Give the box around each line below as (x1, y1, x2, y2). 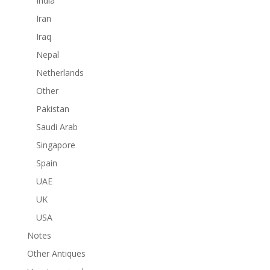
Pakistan (36, 103, 69, 115)
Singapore (36, 139, 75, 151)
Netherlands (36, 67, 84, 79)
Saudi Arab (36, 121, 78, 133)
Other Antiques (27, 248, 86, 260)
